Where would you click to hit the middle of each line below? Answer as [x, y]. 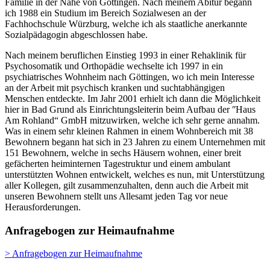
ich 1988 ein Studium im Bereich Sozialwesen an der [105, 13]
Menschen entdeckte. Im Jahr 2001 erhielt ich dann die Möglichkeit [133, 98]
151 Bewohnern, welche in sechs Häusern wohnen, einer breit [123, 152]
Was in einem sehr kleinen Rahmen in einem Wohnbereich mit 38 [129, 131]
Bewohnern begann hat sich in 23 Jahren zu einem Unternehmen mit [135, 142]
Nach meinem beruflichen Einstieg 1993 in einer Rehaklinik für [125, 55]
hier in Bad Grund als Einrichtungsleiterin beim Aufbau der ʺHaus [130, 109]
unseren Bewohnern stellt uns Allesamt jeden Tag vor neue [116, 196]
